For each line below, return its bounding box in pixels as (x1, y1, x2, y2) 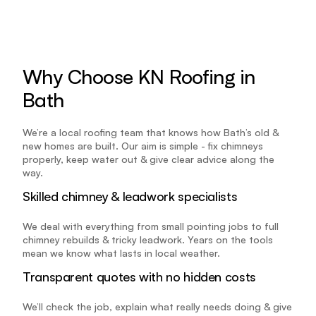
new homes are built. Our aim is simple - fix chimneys (23, 140, 263, 152)
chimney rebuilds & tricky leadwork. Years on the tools (23, 233, 273, 246)
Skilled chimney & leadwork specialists (23, 188, 238, 205)
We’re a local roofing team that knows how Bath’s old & (23, 126, 279, 139)
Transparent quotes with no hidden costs (23, 269, 256, 285)
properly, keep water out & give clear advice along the (23, 153, 274, 166)
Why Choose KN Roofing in (23, 64, 255, 90)
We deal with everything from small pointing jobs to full (23, 220, 279, 233)
